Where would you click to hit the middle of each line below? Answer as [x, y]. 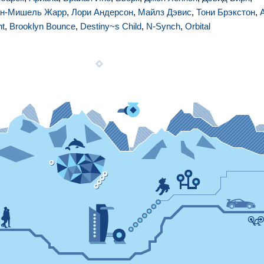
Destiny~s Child [111, 26]
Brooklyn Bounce [42, 26]
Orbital [198, 26]
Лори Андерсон [102, 12]
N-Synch [163, 26]
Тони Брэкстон [226, 12]
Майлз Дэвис [165, 12]
